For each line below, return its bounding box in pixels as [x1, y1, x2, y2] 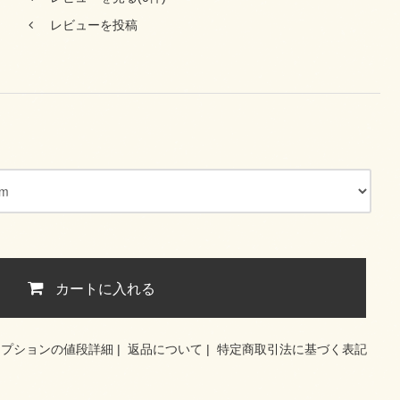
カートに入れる [55, 277, 156, 298]
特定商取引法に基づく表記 [217, 342, 367, 357]
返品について [128, 342, 203, 357]
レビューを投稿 [49, 18, 137, 33]
